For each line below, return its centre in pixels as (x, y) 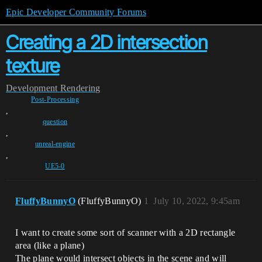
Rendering (80, 88)
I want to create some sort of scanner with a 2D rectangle (125, 232)
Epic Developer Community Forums (76, 12)
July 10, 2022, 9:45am (197, 201)
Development (32, 88)
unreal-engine (55, 144)
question (55, 122)
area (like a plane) (50, 245)
